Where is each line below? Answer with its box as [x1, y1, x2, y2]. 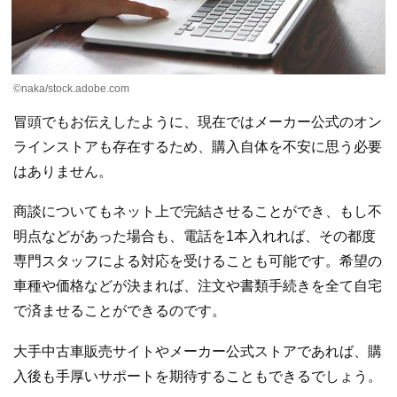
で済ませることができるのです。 [13, 303, 226, 319]
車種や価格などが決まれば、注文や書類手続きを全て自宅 [13, 278, 382, 294]
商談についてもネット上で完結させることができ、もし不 [13, 204, 382, 220]
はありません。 [13, 163, 113, 179]
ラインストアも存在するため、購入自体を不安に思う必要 [13, 138, 382, 154]
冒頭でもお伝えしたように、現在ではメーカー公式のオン [13, 113, 382, 129]
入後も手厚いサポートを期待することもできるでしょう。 [13, 368, 382, 384]
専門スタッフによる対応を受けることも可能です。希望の [13, 253, 382, 269]
